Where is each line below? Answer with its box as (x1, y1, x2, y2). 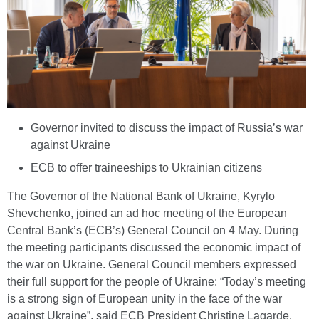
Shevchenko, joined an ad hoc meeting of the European (7, 207, 287, 220)
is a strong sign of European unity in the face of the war (7, 293, 282, 305)
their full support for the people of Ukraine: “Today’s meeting (7, 276, 306, 288)
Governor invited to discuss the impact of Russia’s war (31, 122, 303, 135)
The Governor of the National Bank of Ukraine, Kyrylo (7, 190, 275, 203)
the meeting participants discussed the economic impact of (7, 241, 300, 254)
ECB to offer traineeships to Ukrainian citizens (31, 162, 262, 174)
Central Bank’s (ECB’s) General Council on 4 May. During (7, 224, 298, 237)
